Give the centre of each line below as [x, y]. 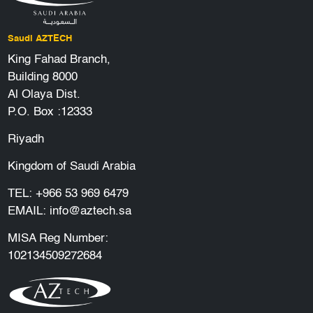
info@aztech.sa [90, 212]
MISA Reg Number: [58, 239]
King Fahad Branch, [59, 60]
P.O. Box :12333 [50, 112]
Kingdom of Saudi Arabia [71, 167]
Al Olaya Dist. [44, 95]
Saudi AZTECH [39, 39]
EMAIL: [28, 212]
